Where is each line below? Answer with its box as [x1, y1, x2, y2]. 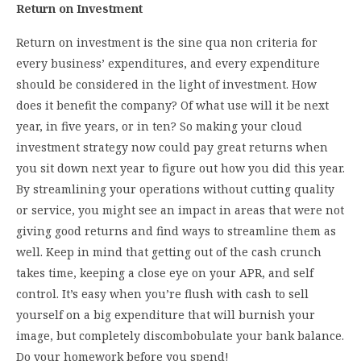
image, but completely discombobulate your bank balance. [16, 327, 344, 343]
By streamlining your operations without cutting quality [16, 180, 334, 197]
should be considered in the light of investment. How [16, 76, 317, 92]
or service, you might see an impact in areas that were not [16, 201, 344, 218]
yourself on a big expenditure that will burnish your [16, 306, 315, 322]
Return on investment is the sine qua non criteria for [16, 34, 317, 50]
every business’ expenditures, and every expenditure [16, 55, 320, 71]
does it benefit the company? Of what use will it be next [16, 97, 329, 113]
